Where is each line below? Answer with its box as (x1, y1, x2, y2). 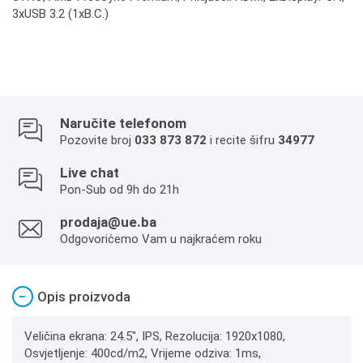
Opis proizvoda (37, 288, 130, 305)
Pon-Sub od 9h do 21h (60, 182, 179, 197)
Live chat (60, 164, 119, 181)
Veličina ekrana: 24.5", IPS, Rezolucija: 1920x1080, (24, 329, 285, 344)
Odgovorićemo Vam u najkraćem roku (60, 232, 262, 246)
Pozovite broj (60, 133, 135, 147)
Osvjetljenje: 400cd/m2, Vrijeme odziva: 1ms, (24, 346, 261, 361)
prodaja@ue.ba (60, 214, 156, 230)
